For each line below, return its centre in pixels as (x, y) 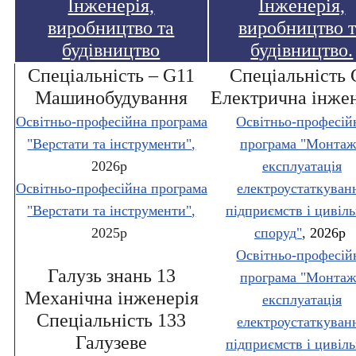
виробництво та (111, 28)
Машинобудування (112, 98)
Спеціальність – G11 (112, 76)
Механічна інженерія (111, 298)
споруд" (278, 233)
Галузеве (112, 343)
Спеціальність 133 (112, 321)
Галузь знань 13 (111, 276)
